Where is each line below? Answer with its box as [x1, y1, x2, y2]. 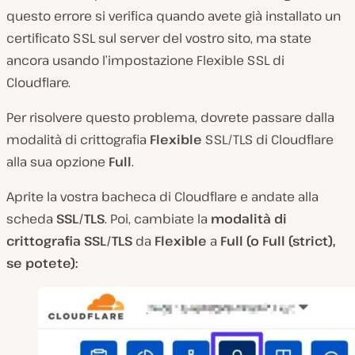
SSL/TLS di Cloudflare [202, 130, 334, 148]
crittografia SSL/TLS [6, 231, 132, 250]
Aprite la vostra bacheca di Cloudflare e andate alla [6, 187, 319, 205]
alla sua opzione [6, 152, 109, 170]
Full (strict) [262, 231, 333, 250]
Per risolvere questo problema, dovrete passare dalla [6, 108, 334, 126]
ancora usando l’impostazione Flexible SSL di [6, 51, 284, 69]
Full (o [220, 231, 262, 250]
